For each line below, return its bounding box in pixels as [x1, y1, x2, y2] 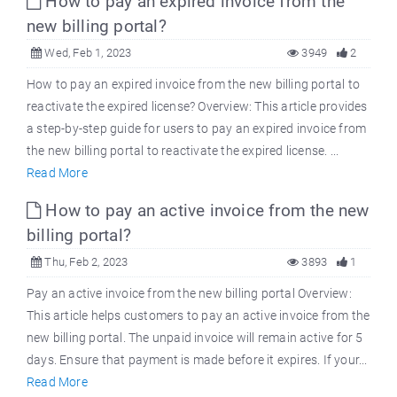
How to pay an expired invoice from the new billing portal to [27, 77, 361, 92]
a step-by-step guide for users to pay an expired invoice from [27, 121, 367, 136]
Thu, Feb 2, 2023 [42, 255, 128, 269]
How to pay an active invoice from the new [41, 200, 370, 222]
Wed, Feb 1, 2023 [42, 46, 132, 60]
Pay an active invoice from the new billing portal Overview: [27, 286, 352, 301]
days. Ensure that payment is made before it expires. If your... [27, 353, 368, 368]
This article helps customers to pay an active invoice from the [27, 308, 370, 323]
